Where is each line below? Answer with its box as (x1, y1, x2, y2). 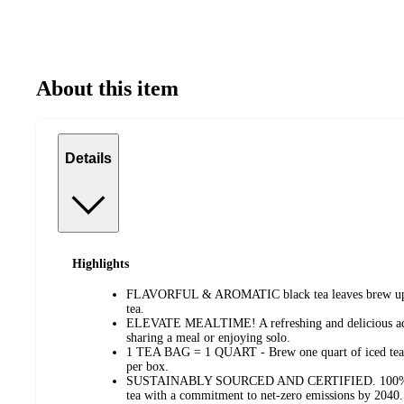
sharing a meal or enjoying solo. (126, 331, 290, 345)
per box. (126, 360, 169, 374)
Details (65, 150, 112, 166)
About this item (36, 77, 179, 101)
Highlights (72, 256, 129, 271)
